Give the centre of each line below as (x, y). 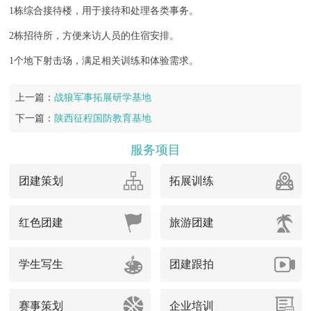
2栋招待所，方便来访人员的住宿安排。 (94, 35)
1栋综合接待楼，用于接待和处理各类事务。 (104, 10)
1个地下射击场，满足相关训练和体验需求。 (104, 60)
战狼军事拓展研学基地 (103, 97)
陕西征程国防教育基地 (103, 118)
